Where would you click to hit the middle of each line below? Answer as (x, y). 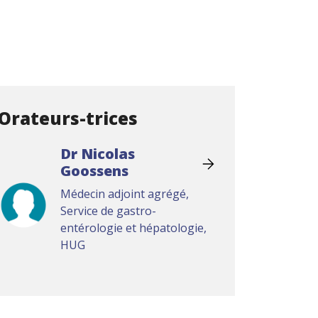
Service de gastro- (108, 211)
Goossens (94, 171)
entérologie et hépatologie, (133, 228)
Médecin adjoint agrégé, (124, 194)
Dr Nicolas (97, 154)
